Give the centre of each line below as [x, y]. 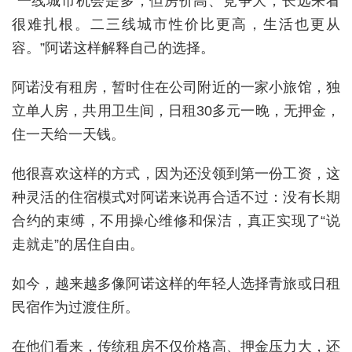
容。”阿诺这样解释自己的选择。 [113, 48]
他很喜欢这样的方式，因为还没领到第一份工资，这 [176, 173]
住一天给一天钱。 [68, 134]
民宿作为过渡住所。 [75, 307]
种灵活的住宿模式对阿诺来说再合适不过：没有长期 [176, 197]
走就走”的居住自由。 [78, 244]
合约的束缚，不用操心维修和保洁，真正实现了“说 [176, 220]
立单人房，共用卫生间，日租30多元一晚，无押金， [176, 110]
